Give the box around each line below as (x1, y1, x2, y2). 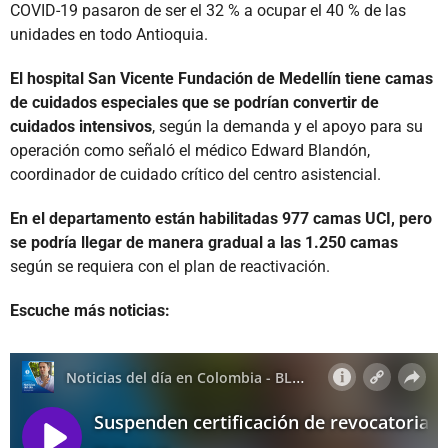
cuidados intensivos (10, 116, 152, 136)
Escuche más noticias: (10, 300, 170, 320)
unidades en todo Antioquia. (10, 24, 208, 44)
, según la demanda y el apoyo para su (152, 116, 423, 136)
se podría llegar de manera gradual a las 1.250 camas (10, 232, 398, 252)
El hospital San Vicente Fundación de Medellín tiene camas (10, 68, 433, 88)
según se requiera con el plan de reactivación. (10, 256, 330, 276)
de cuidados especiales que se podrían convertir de (10, 92, 379, 112)
